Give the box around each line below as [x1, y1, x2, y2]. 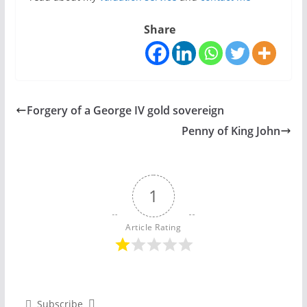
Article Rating [125, 221, 182, 233]
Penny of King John [182, 123, 281, 138]
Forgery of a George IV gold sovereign [26, 103, 224, 118]
